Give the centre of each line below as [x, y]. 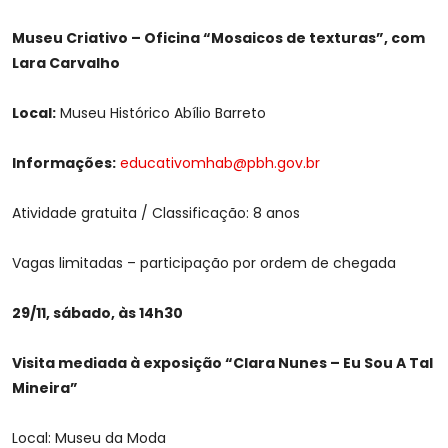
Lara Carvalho [66, 63]
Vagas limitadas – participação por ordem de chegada [204, 263]
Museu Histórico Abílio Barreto [161, 113]
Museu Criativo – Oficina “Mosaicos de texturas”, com [218, 38]
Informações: [64, 163]
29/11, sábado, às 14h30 [97, 313]
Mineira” [45, 388]
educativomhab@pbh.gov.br [220, 163]
